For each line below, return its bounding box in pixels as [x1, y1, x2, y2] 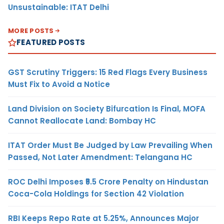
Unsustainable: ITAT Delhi [8, 2, 109, 13]
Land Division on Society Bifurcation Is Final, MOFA [8, 103, 205, 114]
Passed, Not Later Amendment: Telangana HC [8, 152, 192, 163]
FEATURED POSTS [16, 37, 85, 48]
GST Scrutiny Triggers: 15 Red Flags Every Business [8, 67, 207, 78]
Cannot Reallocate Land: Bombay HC [8, 115, 156, 126]
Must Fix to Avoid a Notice [8, 79, 110, 90]
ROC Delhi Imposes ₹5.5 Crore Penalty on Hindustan [8, 176, 208, 187]
